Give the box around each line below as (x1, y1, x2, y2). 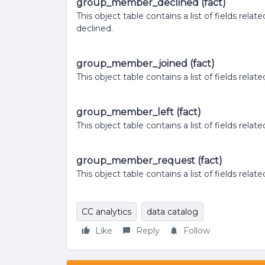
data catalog (147, 206, 198, 217)
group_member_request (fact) (76, 155, 222, 166)
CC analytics (82, 206, 131, 217)
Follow (183, 225, 210, 236)
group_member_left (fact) (76, 106, 201, 118)
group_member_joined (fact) (76, 58, 215, 69)
